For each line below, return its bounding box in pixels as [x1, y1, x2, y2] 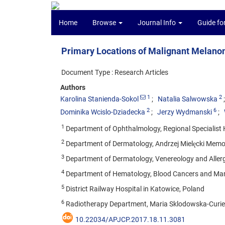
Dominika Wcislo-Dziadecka [60, 108, 145, 116]
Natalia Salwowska [158, 95, 217, 103]
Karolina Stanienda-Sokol [60, 95, 139, 103]
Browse [92, 19, 118, 27]
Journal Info [138, 19, 177, 27]
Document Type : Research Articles [61, 68, 168, 76]
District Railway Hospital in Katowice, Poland [64, 185, 204, 193]
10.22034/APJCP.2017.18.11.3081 [75, 215, 185, 223]
